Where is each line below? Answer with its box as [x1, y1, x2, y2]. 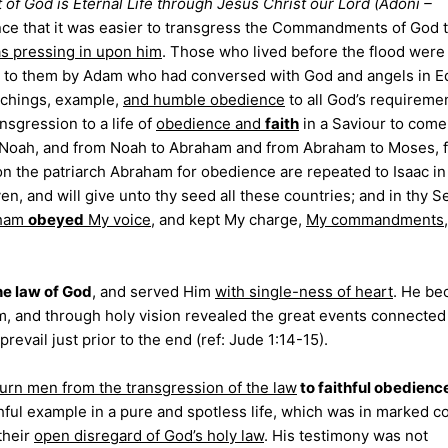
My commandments [306, 210, 444, 229]
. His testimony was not [264, 426, 428, 445]
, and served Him [92, 282, 215, 301]
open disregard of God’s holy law [34, 426, 264, 445]
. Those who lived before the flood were [162, 42, 445, 61]
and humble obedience [123, 90, 285, 109]
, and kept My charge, [151, 210, 306, 229]
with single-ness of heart [215, 282, 393, 301]
